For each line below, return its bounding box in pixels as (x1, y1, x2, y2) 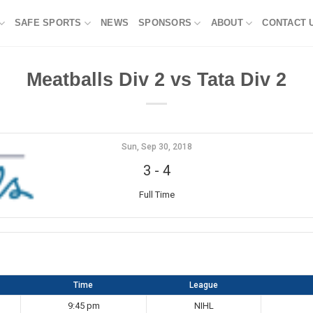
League (189, 280, 218, 290)
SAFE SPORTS (14, 17, 82, 28)
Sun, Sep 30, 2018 (121, 142, 192, 152)
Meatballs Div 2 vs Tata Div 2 (27, 68, 286, 90)
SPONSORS (138, 17, 192, 28)
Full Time (138, 189, 175, 200)
